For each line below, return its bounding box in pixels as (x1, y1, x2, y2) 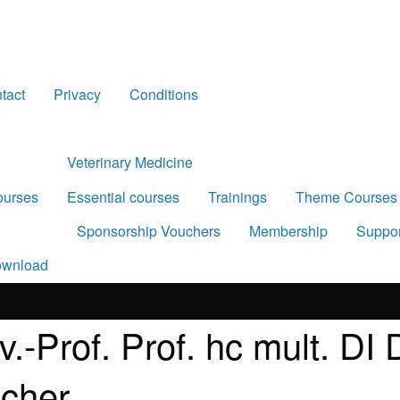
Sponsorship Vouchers (77, 221, 221, 242)
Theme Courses (296, 186, 397, 207)
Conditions (129, 83, 198, 104)
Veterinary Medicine (67, 152, 193, 173)
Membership (249, 221, 328, 242)
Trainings (208, 186, 267, 207)
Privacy (54, 83, 101, 104)
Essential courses (67, 186, 179, 207)
